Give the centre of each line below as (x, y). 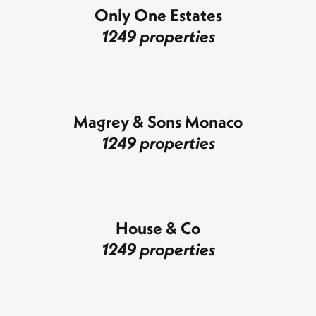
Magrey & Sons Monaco (158, 121)
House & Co (158, 227)
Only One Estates (158, 14)
